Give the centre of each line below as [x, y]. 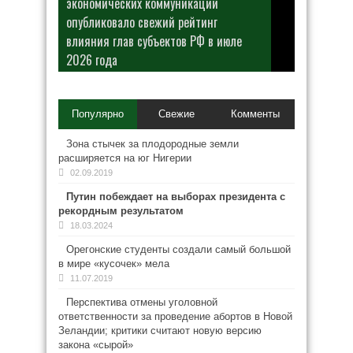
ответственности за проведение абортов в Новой [175, 316]
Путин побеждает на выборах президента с [176, 197]
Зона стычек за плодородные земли [152, 144]
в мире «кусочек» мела [114, 264]
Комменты [255, 114]
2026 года [92, 60]
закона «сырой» [96, 345]
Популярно [97, 114]
